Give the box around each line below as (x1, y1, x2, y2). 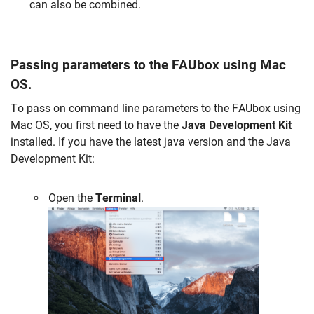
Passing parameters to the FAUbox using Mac (11, 56, 286, 73)
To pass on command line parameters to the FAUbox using (11, 101, 301, 115)
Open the (48, 191, 93, 205)
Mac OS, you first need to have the (11, 118, 182, 132)
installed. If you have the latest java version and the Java (11, 135, 291, 149)
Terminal (93, 191, 142, 205)
